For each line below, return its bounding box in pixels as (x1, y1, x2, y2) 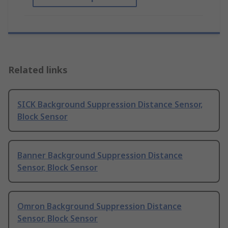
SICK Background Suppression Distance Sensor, (17, 99, 203, 110)
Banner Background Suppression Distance (17, 150, 183, 161)
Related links (8, 64, 68, 76)
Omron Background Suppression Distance (17, 201, 182, 212)
